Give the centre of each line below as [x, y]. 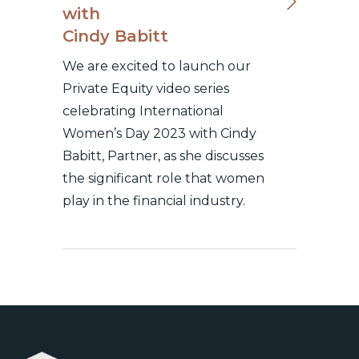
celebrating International [143, 111]
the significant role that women [164, 178]
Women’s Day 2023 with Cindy [160, 133]
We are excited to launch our [157, 66]
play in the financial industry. [154, 201]
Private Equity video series [146, 89]
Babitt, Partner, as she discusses [163, 156]
